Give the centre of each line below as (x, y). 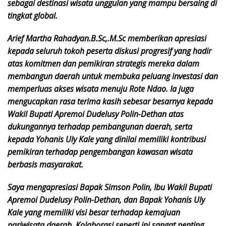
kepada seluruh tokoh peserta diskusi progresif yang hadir (109, 51)
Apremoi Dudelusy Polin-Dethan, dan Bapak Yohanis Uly (106, 200)
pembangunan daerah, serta (142, 127)
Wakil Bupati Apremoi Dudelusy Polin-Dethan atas (96, 114)
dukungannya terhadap (50, 127)
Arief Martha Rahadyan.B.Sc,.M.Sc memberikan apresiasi (107, 39)
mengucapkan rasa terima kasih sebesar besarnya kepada (110, 102)
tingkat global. (33, 16)
